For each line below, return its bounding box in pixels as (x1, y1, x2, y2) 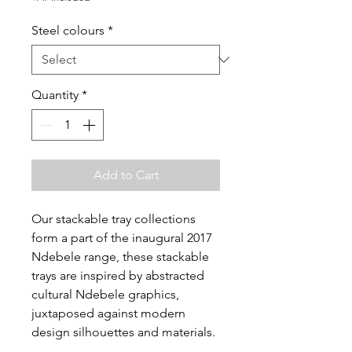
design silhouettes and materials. (31, 324, 215, 340)
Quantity (31, 87, 79, 103)
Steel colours (31, 23, 104, 38)
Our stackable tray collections (31, 211, 196, 227)
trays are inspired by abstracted (31, 268, 204, 284)
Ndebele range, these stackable (31, 249, 209, 265)
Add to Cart (93, 167, 159, 183)
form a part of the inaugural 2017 (31, 230, 212, 246)
